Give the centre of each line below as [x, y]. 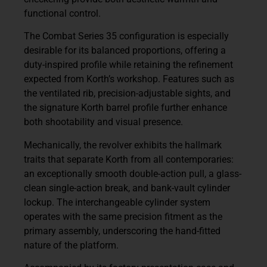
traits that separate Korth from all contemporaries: [129, 159]
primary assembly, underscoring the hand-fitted [122, 231]
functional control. [62, 13]
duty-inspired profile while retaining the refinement [128, 65]
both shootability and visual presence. [103, 122]
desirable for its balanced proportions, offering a [125, 51]
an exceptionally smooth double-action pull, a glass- [133, 173]
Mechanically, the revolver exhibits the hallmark [123, 145]
